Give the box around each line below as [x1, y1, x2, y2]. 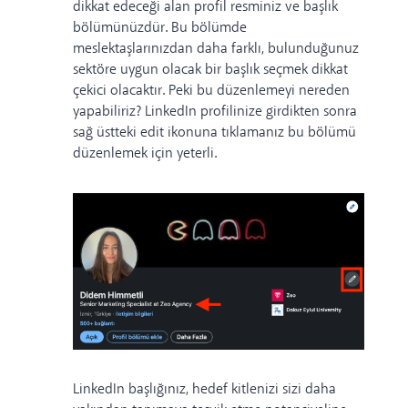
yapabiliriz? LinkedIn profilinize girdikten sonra [73, 102, 357, 122]
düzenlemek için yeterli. [73, 144, 217, 164]
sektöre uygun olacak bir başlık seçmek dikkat [73, 60, 348, 80]
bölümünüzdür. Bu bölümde [73, 18, 247, 38]
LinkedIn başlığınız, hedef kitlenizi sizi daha [73, 379, 336, 399]
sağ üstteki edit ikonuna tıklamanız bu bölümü [73, 123, 356, 143]
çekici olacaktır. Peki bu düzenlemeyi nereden [73, 81, 350, 101]
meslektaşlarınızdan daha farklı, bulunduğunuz [73, 39, 359, 59]
